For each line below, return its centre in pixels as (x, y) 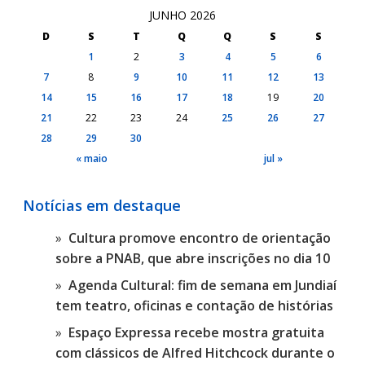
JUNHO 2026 (182, 15)
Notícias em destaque (102, 205)
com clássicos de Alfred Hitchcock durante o (195, 352)
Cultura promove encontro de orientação (200, 237)
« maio (91, 158)
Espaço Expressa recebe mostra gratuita (196, 332)
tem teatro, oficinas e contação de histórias (194, 305)
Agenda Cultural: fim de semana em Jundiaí (202, 285)
